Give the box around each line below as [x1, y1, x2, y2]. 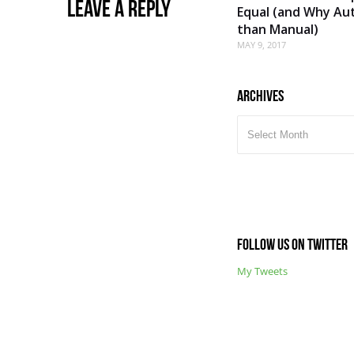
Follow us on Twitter [237, 235, 348, 253]
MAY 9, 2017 [237, 38, 286, 51]
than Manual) [237, 20, 318, 38]
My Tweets [237, 263, 288, 278]
